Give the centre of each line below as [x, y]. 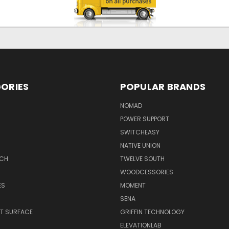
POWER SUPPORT [144, 119]
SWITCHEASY [140, 132]
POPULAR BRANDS [163, 86]
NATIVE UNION [140, 145]
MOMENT [133, 185]
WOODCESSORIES [146, 172]
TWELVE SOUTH [142, 158]
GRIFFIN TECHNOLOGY [152, 212]
